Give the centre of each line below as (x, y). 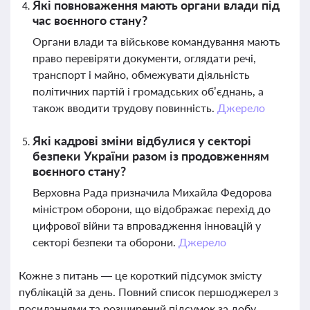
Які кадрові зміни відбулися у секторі (142, 140)
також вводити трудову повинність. (125, 108)
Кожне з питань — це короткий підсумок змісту (140, 275)
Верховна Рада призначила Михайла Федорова (152, 192)
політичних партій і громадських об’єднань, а (148, 91)
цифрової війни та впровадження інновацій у (147, 225)
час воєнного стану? (90, 20)
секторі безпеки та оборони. (106, 242)
